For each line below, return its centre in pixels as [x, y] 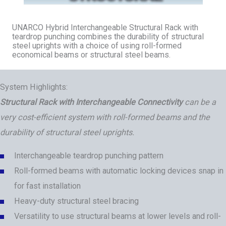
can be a [199, 102]
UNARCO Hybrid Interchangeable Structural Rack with [105, 27]
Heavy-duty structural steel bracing [76, 201]
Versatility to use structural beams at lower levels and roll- [118, 216]
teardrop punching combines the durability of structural [108, 36]
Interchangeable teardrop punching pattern [89, 155]
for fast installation [47, 186]
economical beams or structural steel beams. [91, 54]
